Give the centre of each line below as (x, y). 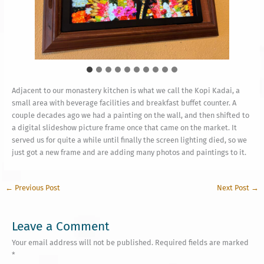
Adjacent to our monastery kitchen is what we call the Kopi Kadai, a (126, 91)
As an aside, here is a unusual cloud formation (132, 22)
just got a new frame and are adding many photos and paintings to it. (129, 153)
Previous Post (36, 187)
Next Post (234, 187)
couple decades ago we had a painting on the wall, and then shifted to (130, 115)
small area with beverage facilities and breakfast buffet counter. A (124, 103)
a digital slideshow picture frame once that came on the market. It (124, 128)
